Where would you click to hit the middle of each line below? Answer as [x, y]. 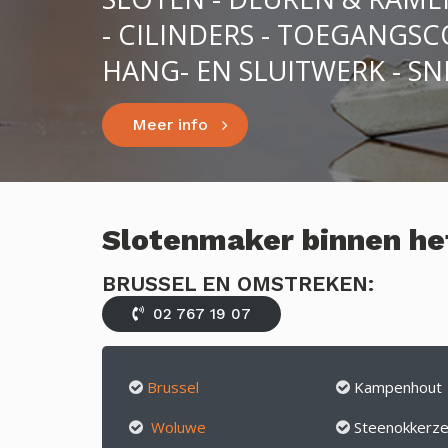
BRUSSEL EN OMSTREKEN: [238, 283]
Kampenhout [397, 387]
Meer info [170, 124]
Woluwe [178, 427]
